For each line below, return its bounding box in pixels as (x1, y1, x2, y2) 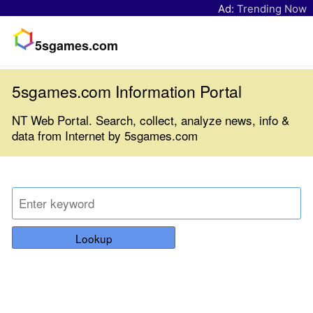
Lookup (75, 231, 112, 247)
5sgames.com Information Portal (12, 79, 242, 103)
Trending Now (237, 1, 307, 15)
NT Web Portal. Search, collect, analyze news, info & (12, 110, 289, 129)
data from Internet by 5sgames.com (12, 126, 198, 144)
